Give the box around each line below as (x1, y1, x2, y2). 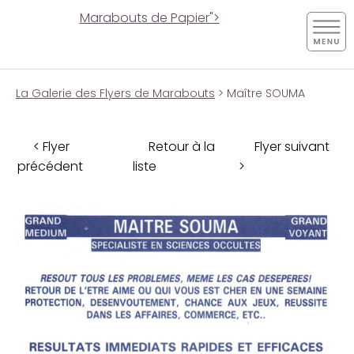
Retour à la (149, 137, 215, 156)
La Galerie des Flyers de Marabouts (16, 85, 215, 101)
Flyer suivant (254, 137, 330, 156)
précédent (17, 156, 83, 175)
